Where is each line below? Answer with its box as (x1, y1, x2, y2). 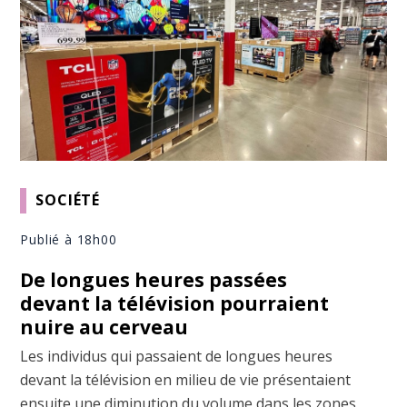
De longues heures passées (20, 266, 288, 293)
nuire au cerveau (20, 313, 189, 340)
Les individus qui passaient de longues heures (20, 345, 333, 366)
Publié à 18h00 (20, 230, 117, 248)
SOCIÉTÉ (35, 190, 101, 211)
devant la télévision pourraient (20, 290, 330, 316)
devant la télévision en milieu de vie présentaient (20, 369, 352, 390)
